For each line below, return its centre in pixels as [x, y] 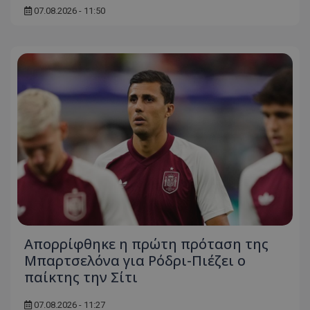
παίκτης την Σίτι [81, 277]
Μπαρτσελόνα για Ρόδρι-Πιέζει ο [135, 261]
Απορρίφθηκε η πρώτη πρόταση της [146, 244]
